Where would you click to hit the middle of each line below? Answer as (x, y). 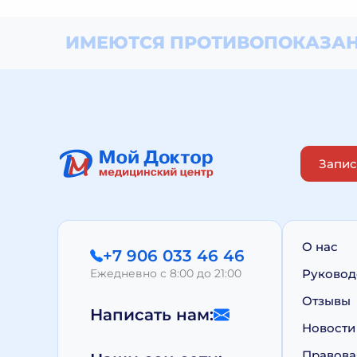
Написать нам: (152, 315)
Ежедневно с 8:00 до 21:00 (166, 273)
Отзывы (326, 301)
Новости (329, 328)
